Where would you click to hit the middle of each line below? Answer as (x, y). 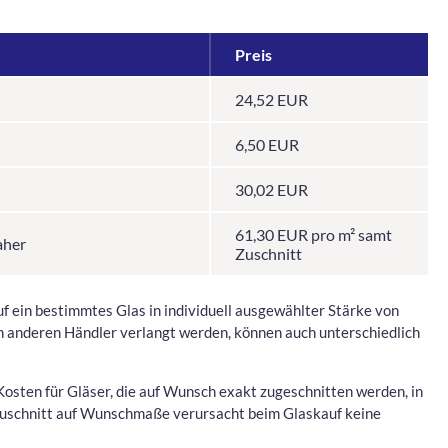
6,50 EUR (267, 145)
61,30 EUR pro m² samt (313, 235)
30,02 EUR (271, 190)
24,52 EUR (271, 100)
